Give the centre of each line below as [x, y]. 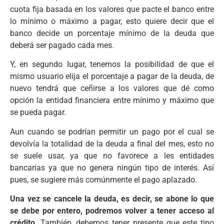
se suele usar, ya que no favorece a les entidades [112, 155]
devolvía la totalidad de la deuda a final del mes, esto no [112, 143]
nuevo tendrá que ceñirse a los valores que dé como [112, 88]
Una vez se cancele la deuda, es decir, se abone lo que [112, 199]
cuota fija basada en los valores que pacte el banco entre [112, 9]
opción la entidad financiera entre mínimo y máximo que [112, 100]
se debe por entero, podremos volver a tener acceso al [112, 211]
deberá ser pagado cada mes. [62, 45]
